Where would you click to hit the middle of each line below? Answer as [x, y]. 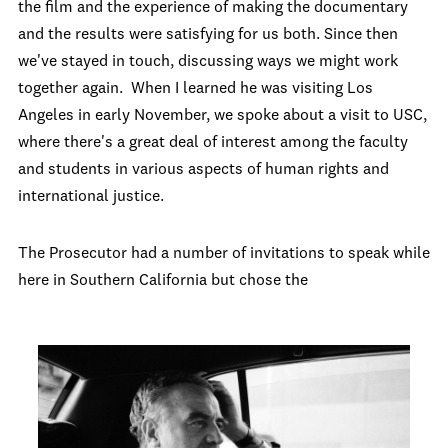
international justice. [91, 197]
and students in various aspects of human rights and [203, 170]
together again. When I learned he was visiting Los [195, 89]
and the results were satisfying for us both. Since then [208, 35]
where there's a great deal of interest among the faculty [213, 143]
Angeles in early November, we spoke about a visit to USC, [222, 116]
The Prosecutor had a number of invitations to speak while [224, 254]
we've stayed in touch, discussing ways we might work [208, 62]
